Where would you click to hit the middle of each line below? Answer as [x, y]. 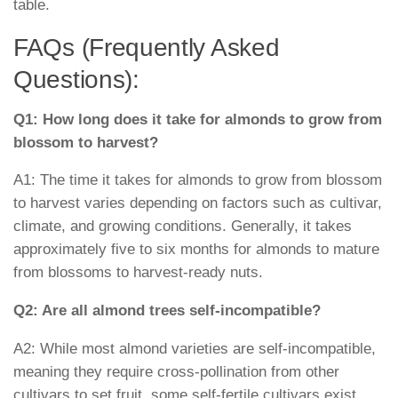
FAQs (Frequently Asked [147, 47]
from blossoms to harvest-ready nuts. [138, 273]
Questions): [76, 79]
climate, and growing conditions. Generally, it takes [183, 227]
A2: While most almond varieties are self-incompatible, [195, 348]
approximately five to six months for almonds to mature [196, 250]
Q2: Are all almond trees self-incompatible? [167, 310]
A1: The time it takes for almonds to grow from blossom [198, 180]
